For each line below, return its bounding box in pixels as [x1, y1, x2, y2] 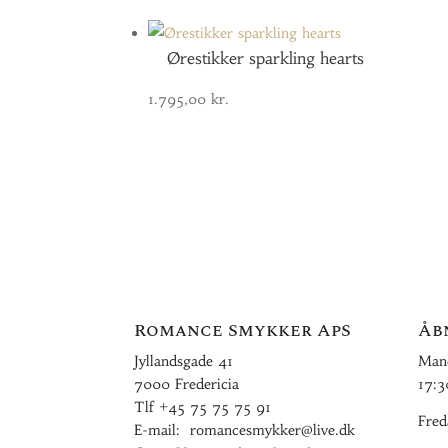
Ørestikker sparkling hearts [167, 48, 365, 68]
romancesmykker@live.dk [190, 421, 356, 439]
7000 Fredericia [134, 375, 240, 393]
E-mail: [134, 421, 191, 439]
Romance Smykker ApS [134, 317, 352, 344]
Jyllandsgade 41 [134, 352, 234, 370]
